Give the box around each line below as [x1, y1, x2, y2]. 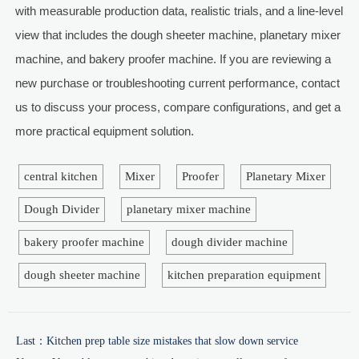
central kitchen [24, 170, 98, 184]
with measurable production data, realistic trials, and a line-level [14, 4, 343, 18]
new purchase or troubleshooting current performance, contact [14, 76, 340, 91]
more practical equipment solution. [14, 124, 194, 139]
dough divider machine [171, 236, 288, 249]
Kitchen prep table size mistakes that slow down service [46, 335, 298, 348]
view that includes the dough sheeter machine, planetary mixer [14, 28, 341, 42]
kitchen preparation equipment [167, 268, 321, 282]
